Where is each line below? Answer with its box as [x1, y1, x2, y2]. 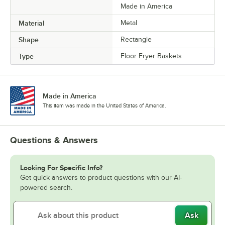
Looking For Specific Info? [20, 164, 102, 172]
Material [19, 19, 44, 27]
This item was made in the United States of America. [43, 102, 166, 108]
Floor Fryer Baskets [121, 52, 182, 60]
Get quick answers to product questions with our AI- [20, 174, 182, 182]
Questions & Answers [10, 135, 98, 146]
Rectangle [121, 35, 152, 43]
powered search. [20, 184, 72, 192]
